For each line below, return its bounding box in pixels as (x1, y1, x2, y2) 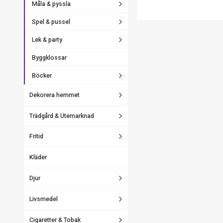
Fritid (29, 133, 43, 140)
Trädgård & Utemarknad (29, 112, 94, 119)
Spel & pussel (31, 18, 70, 25)
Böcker (31, 72, 52, 79)
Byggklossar (31, 54, 67, 61)
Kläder (29, 154, 47, 161)
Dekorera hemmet (29, 91, 80, 99)
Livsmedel (29, 195, 58, 203)
